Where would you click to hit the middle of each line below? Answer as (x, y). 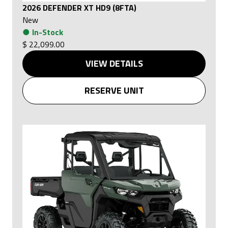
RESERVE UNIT (114, 91)
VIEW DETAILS (114, 64)
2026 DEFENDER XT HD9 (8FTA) (79, 8)
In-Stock (48, 32)
